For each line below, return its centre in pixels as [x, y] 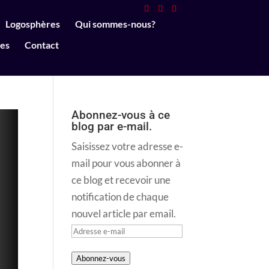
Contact [42, 44]
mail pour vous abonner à [126, 163]
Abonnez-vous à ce [121, 115]
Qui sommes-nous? [115, 23]
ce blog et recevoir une [121, 180]
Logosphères [32, 23]
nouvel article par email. [124, 213]
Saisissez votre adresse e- [128, 146]
